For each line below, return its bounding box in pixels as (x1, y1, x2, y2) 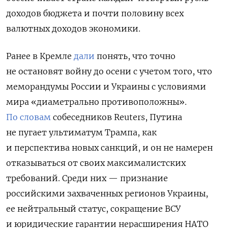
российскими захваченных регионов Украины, (6, 188, 208, 198)
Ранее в (6, 50, 38, 61)
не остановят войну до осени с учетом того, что (6, 66, 212, 76)
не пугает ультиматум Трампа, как (6, 127, 157, 137)
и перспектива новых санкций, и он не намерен (6, 142, 213, 153)
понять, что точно (95, 50, 176, 61)
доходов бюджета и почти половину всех (6, 8, 184, 18)
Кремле (38, 50, 74, 61)
